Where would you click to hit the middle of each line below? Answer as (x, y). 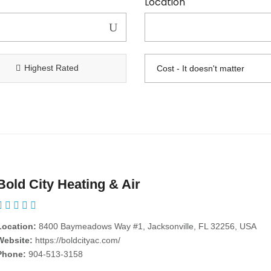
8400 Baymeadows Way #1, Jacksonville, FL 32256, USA (146, 226)
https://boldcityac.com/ (78, 240)
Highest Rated (51, 67)
